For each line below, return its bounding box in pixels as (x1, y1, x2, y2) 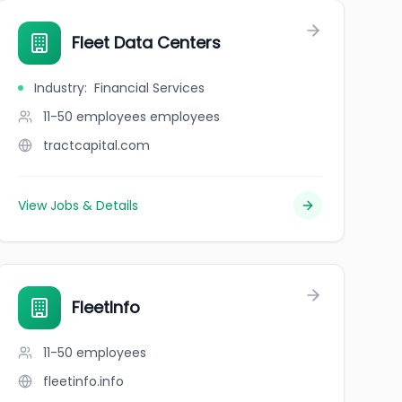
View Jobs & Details (17, 197, 138, 214)
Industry (33, 79, 84, 97)
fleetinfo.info (42, 372, 124, 390)
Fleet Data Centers (71, 31, 221, 54)
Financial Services (93, 79, 205, 97)
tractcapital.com (42, 136, 150, 154)
